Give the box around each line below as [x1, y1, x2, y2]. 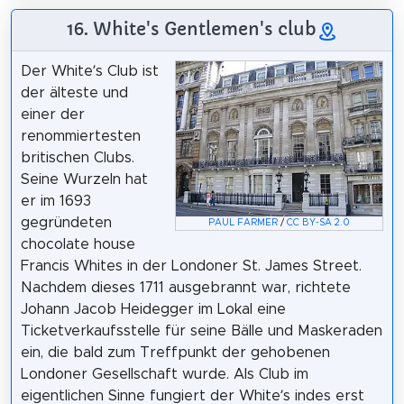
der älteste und [20, 85, 128, 100]
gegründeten [20, 215, 112, 230]
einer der [20, 106, 85, 122]
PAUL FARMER [208, 218, 279, 228]
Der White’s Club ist [20, 63, 159, 78]
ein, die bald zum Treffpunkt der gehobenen [20, 344, 330, 360]
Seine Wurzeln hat [20, 171, 148, 187]
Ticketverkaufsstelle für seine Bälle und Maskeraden [20, 323, 382, 338]
